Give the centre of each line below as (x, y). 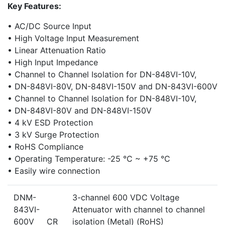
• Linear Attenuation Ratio (57, 50)
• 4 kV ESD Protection (50, 122)
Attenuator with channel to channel (139, 209)
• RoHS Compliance (45, 146)
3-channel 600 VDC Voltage (126, 197)
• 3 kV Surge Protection (53, 134)
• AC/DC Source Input (49, 26)
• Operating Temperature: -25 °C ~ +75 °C (89, 158)
